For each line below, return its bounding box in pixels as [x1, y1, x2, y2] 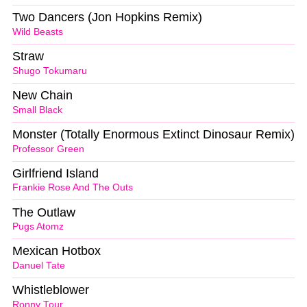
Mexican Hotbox [12, 244, 101, 258]
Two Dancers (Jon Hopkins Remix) [12, 10, 202, 25]
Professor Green [12, 143, 84, 154]
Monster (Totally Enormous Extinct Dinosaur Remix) [12, 127, 295, 141]
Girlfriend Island [12, 166, 99, 180]
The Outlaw [12, 205, 75, 219]
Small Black [12, 104, 62, 115]
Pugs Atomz [12, 221, 64, 232]
